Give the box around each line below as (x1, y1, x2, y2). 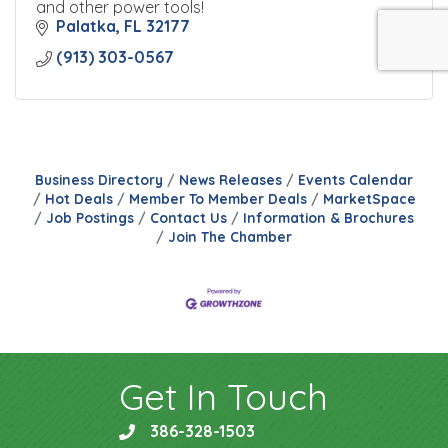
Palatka (56, 16, 116, 37)
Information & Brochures (243, 209, 414, 227)
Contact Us (150, 209, 227, 227)
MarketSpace (322, 190, 416, 208)
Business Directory (35, 171, 163, 189)
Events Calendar (298, 171, 413, 189)
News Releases (179, 171, 282, 189)
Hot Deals (44, 190, 113, 208)
